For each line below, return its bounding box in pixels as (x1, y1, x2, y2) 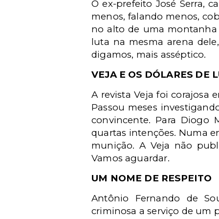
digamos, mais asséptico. (91, 49, 206, 60)
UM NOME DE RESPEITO (91, 173, 212, 184)
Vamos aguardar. (91, 153, 170, 164)
